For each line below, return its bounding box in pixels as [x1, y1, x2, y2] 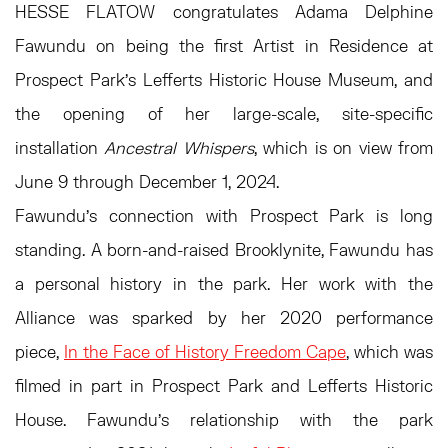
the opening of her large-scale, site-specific [15, 104, 433, 123]
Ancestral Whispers [104, 138, 254, 157]
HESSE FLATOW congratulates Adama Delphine [15, 2, 433, 21]
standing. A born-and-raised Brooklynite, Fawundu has [15, 240, 433, 259]
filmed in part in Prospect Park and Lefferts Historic [15, 376, 433, 395]
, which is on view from [253, 138, 434, 157]
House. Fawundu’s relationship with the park [15, 410, 433, 429]
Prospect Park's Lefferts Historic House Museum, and [15, 70, 433, 89]
